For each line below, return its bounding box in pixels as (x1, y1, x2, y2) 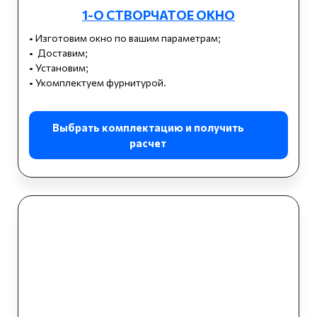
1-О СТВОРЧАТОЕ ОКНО (82, 6, 235, 23)
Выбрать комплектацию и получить (52, 120, 244, 134)
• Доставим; (29, 46, 90, 59)
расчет (129, 136, 166, 149)
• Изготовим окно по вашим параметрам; (29, 31, 221, 44)
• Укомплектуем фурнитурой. (29, 76, 166, 88)
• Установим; (29, 61, 88, 74)
